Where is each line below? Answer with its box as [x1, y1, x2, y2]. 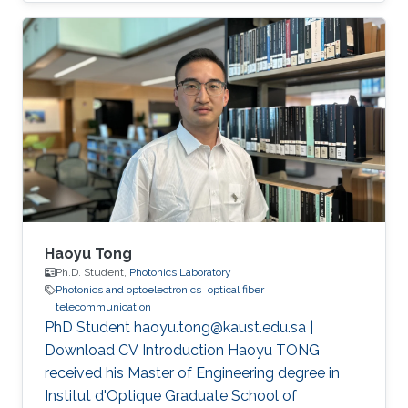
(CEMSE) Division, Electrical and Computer [45, 14, 329, 32]
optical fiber [208, 283, 264, 297]
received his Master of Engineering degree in [45, 364, 340, 382]
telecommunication [56, 301, 151, 314]
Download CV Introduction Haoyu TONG [45, 342, 320, 360]
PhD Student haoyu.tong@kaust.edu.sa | [45, 319, 313, 337]
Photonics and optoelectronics [56, 283, 201, 297]
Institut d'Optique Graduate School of [45, 387, 297, 405]
